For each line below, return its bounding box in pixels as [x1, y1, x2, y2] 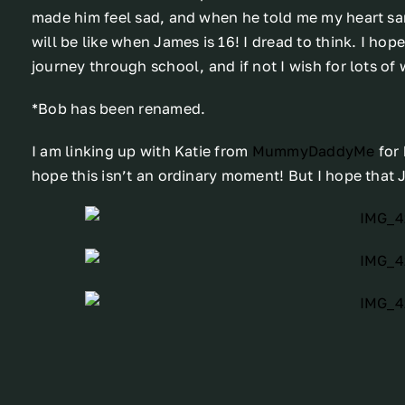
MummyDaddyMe [251, 142, 375, 161]
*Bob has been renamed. [31, 99, 206, 118]
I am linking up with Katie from [31, 142, 252, 161]
